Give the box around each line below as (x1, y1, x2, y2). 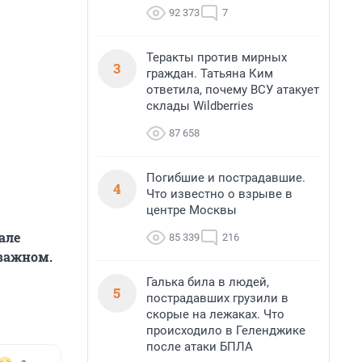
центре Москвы (146, 203, 237, 217)
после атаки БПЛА (146, 339, 253, 354)
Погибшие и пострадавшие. (146, 170, 305, 185)
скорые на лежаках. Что (146, 307, 284, 322)
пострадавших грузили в (146, 291, 288, 305)
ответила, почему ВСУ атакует (146, 82, 319, 97)
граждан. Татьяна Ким (146, 66, 273, 81)
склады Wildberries (146, 99, 254, 113)
